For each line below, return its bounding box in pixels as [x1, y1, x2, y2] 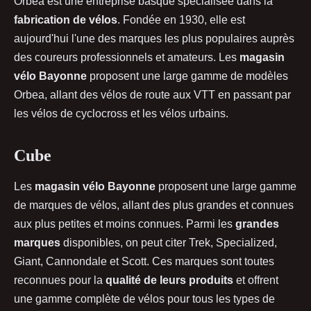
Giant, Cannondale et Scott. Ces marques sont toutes [14, 255, 274, 267]
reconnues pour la [14, 274, 106, 286]
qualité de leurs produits [106, 274, 233, 286]
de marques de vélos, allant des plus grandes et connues [14, 199, 294, 211]
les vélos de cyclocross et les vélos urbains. [14, 107, 228, 119]
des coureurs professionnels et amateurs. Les [14, 51, 239, 63]
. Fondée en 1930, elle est [117, 13, 245, 26]
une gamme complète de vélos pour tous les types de [14, 292, 275, 305]
